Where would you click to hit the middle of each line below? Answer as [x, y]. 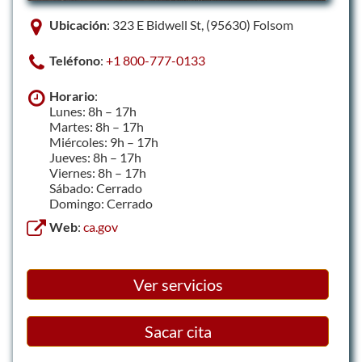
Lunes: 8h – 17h [93, 111]
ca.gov [101, 227]
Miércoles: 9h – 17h [104, 142]
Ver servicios [178, 284]
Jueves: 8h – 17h [95, 157]
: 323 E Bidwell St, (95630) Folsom [200, 25]
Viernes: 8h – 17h [98, 173]
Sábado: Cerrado [96, 188]
